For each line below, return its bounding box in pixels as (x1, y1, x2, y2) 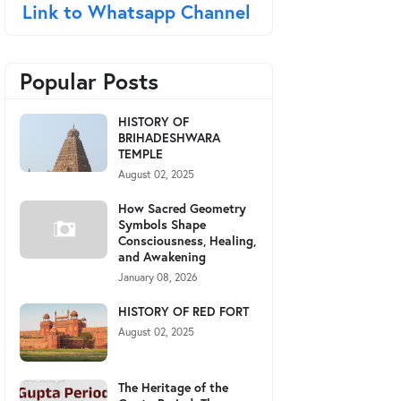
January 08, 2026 (118, 270, 198, 284)
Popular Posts (20, 66, 158, 96)
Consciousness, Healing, (118, 232, 256, 249)
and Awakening (118, 248, 206, 265)
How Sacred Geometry (118, 200, 246, 217)
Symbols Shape (118, 216, 206, 233)
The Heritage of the (118, 379, 228, 396)
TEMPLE (118, 145, 163, 162)
